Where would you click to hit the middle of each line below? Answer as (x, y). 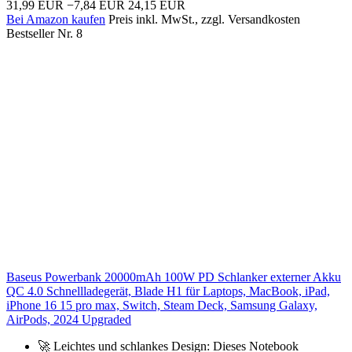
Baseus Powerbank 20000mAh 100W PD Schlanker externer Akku (174, 277)
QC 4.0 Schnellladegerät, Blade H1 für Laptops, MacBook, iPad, (168, 291)
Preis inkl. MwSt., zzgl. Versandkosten (204, 19)
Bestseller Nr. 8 (44, 33)
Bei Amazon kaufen (56, 19)
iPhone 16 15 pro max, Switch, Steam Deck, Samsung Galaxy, (162, 305)
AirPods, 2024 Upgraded (69, 319)
